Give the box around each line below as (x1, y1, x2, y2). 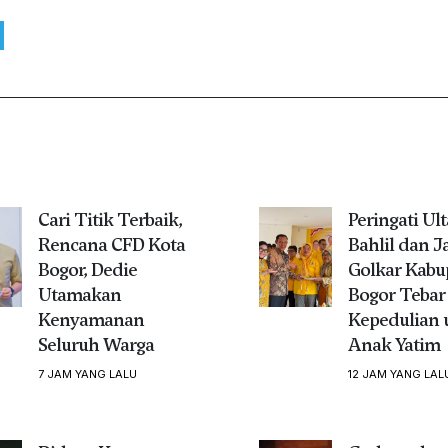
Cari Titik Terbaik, (37, 206, 182, 232)
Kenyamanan (37, 306, 144, 332)
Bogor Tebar (347, 281, 445, 307)
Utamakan (37, 281, 121, 307)
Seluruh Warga (37, 331, 154, 357)
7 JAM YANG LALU (37, 366, 137, 381)
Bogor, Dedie (37, 256, 137, 282)
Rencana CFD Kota (37, 231, 185, 257)
